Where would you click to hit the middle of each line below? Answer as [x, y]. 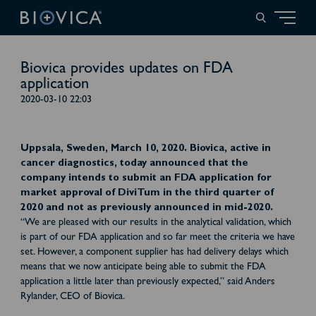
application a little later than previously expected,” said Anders [147, 283]
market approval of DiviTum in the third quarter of [147, 194]
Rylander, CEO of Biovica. [72, 298]
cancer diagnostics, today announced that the [134, 164]
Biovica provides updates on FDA [126, 70]
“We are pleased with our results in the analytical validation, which [156, 224]
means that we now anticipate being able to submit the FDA [143, 268]
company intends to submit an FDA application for [146, 179]
